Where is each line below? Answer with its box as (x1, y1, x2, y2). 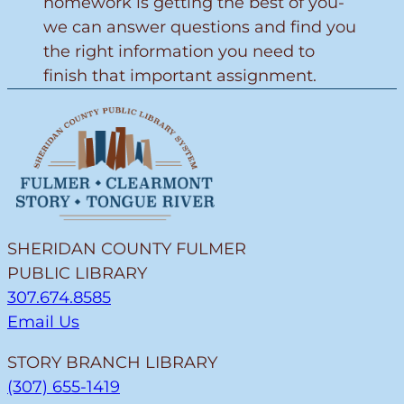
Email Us (7, 311, 79, 332)
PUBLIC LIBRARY (7, 262, 147, 283)
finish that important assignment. (43, 66, 317, 87)
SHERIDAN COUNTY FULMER (7, 238, 246, 259)
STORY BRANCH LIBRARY (7, 352, 217, 372)
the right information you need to (43, 41, 315, 62)
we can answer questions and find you (43, 17, 356, 38)
